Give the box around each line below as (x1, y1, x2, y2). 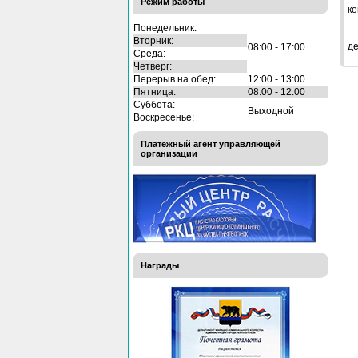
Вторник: (133, 34, 173, 46)
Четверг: (133, 60, 172, 72)
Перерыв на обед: (133, 73, 216, 85)
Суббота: (133, 98, 175, 110)
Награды (141, 260, 179, 270)
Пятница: (133, 86, 176, 97)
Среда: (133, 47, 165, 59)
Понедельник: (133, 22, 197, 34)
